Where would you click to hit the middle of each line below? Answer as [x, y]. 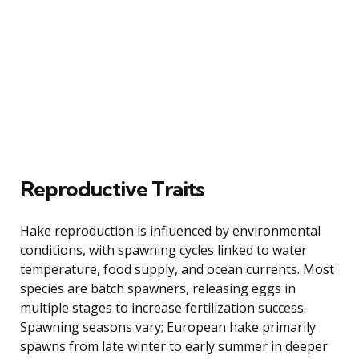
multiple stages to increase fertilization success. [163, 307]
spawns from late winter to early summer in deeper [174, 346]
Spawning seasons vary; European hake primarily [168, 327]
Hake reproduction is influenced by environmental [170, 230]
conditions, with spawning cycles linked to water [163, 250]
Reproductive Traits [112, 188]
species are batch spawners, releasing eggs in [158, 288]
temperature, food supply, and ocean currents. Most [177, 269]
